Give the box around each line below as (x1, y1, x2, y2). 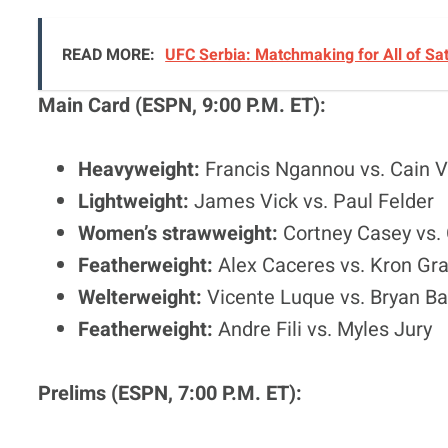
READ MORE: (62, 42, 156, 67)
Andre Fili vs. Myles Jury (213, 314, 433, 344)
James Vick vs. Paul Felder (189, 186, 435, 216)
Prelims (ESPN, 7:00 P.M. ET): (38, 378, 303, 408)
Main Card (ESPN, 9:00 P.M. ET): (38, 90, 327, 120)
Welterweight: (78, 282, 203, 312)
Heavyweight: (78, 154, 201, 184)
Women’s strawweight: (78, 218, 279, 248)
